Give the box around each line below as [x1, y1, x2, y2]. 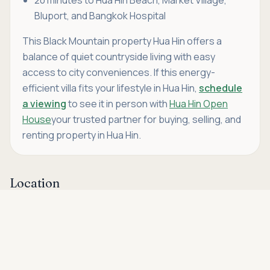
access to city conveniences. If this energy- [22, 65, 215, 79]
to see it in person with [66, 96, 169, 110]
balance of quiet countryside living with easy [22, 49, 215, 63]
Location [10, 175, 60, 190]
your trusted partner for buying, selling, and [51, 112, 241, 126]
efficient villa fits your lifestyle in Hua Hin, [22, 81, 199, 95]
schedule [199, 81, 242, 95]
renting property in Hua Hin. [22, 128, 141, 142]
